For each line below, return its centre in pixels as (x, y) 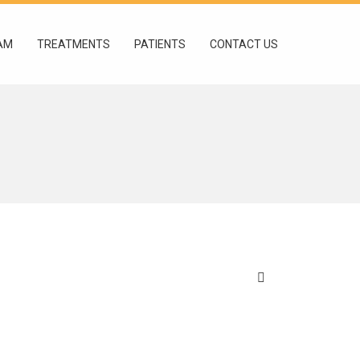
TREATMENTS (74, 44)
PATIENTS (160, 44)
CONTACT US (244, 44)
